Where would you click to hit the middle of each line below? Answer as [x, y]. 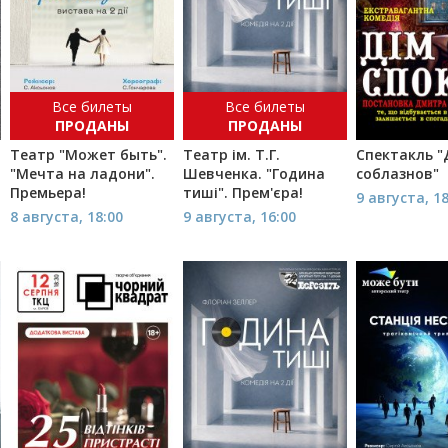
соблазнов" [398, 174]
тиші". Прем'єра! [243, 193]
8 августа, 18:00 [67, 217]
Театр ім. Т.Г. [232, 155]
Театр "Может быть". [89, 155]
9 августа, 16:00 [240, 217]
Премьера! [48, 193]
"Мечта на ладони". [83, 174]
